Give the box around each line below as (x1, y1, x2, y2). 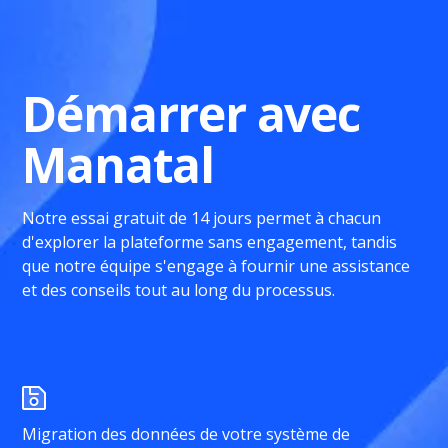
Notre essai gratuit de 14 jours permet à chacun (22, 207, 382, 229)
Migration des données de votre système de (22, 423, 351, 445)
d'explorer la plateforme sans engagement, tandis (22, 231, 398, 253)
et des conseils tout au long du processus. (22, 279, 336, 301)
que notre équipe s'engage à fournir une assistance (22, 255, 411, 277)
